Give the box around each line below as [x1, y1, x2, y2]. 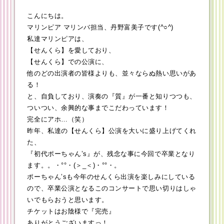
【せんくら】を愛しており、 [27, 46, 115, 54]
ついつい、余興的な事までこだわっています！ [27, 104, 169, 112]
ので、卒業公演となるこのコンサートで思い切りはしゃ [27, 184, 196, 192]
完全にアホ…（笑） [27, 115, 88, 123]
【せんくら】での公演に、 [27, 58, 108, 66]
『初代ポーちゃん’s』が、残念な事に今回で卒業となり [27, 150, 195, 158]
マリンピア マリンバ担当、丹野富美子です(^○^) [27, 23, 173, 31]
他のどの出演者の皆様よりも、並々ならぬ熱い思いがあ [27, 69, 196, 77]
